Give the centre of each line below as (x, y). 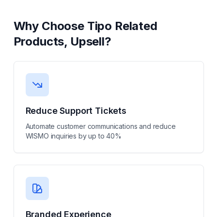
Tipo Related (122, 26)
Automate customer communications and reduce (101, 126)
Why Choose (50, 26)
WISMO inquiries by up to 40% (74, 136)
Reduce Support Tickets (76, 111)
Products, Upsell (59, 41)
